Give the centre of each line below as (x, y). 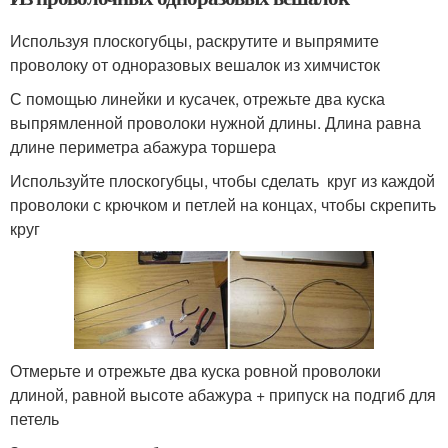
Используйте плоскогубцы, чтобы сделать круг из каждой (222, 181)
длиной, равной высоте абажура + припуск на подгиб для (223, 395)
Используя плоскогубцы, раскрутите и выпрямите (194, 41)
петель (34, 419)
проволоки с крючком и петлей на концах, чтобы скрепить (223, 205)
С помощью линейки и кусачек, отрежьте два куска (197, 99)
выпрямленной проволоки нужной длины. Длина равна (215, 123)
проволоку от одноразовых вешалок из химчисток (195, 65)
